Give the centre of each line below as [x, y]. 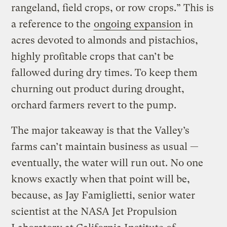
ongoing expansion [138, 24]
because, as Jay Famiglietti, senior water [103, 196]
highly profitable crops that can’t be [93, 57]
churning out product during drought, [98, 89]
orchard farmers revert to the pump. [94, 105]
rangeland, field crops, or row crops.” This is [113, 8]
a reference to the [52, 24]
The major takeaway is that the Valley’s [101, 131]
